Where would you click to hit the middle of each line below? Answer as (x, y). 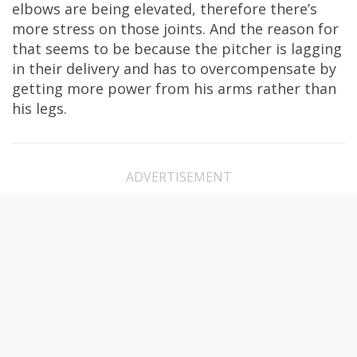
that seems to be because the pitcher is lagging (177, 49)
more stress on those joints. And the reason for (175, 29)
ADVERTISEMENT (178, 177)
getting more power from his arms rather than (174, 88)
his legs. (39, 108)
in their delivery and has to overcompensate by (174, 69)
